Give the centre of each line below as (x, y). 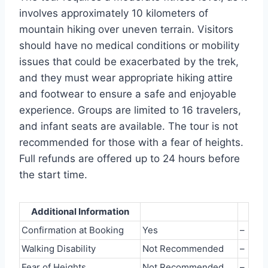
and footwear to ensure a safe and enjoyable (128, 94)
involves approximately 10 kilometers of (114, 13)
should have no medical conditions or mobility (129, 46)
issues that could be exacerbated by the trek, (129, 62)
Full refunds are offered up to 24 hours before (130, 159)
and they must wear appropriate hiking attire (126, 78)
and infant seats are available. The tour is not (129, 127)
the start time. (53, 175)
